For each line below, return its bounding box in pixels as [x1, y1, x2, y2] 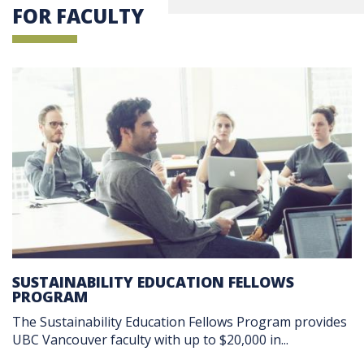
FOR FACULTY [12, 2, 144, 30]
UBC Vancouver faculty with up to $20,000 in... [12, 330, 288, 349]
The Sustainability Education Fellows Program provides [12, 312, 347, 331]
